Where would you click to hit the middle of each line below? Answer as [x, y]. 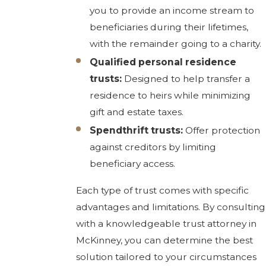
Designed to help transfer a [186, 78]
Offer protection [222, 131]
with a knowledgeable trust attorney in [166, 224]
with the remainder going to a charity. [176, 43]
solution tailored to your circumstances [166, 257]
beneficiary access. [133, 164]
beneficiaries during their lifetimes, [169, 27]
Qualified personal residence [163, 62]
